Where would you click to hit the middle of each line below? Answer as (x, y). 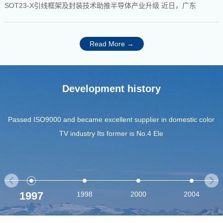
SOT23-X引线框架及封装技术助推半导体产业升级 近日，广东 (178, 5)
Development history (111, 89)
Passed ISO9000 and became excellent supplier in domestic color (111, 120)
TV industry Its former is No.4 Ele (111, 134)
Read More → (111, 44)
